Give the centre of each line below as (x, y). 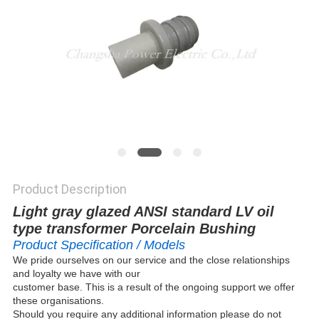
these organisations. (58, 301)
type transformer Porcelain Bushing (134, 229)
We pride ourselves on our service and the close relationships (151, 260)
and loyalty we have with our (76, 274)
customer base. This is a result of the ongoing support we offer (153, 287)
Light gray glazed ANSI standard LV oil (143, 212)
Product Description (69, 189)
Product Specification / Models (99, 245)
